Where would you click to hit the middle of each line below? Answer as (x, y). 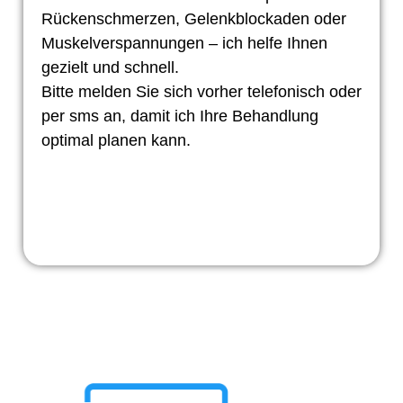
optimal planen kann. (116, 140)
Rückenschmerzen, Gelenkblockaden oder (193, 19)
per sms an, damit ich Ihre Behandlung (179, 116)
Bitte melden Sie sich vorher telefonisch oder (201, 92)
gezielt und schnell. (110, 67)
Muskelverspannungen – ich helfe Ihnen (184, 43)
